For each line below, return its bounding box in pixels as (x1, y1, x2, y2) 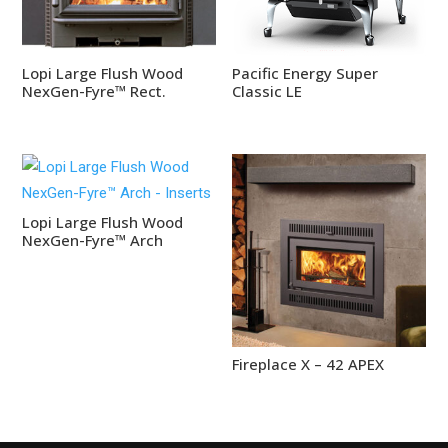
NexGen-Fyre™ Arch (22, 230, 164, 251)
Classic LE (232, 80, 303, 101)
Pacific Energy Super (232, 62, 379, 83)
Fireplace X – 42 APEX (232, 353, 385, 374)
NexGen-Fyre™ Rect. (22, 80, 167, 101)
